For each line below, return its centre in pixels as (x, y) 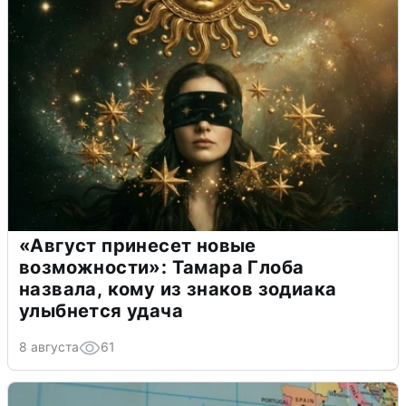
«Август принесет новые (138, 245)
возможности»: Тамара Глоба (162, 267)
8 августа (49, 346)
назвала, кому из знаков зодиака (178, 289)
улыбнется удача (101, 310)
